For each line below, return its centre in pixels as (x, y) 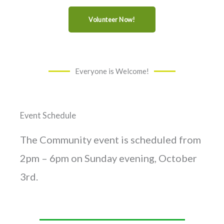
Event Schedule (48, 115)
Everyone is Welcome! (112, 71)
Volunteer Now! (112, 19)
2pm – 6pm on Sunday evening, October (108, 158)
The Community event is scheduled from (110, 139)
